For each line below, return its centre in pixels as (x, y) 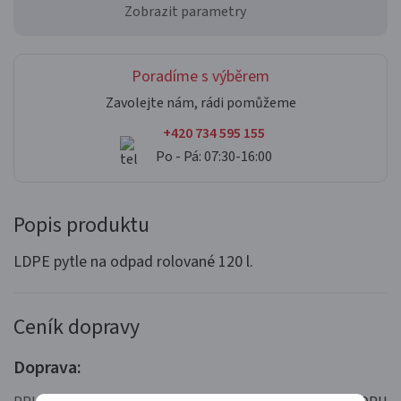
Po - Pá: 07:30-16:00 (214, 156)
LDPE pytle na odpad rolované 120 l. (133, 261)
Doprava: (47, 367)
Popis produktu (81, 225)
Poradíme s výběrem (200, 76)
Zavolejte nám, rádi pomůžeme (200, 102)
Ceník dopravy (77, 327)
